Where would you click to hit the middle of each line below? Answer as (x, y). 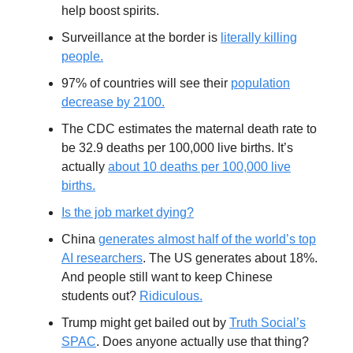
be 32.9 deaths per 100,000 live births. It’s (177, 147)
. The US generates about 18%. (230, 258)
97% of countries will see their (146, 83)
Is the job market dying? (128, 212)
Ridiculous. (171, 295)
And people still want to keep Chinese (167, 277)
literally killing (259, 37)
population (260, 83)
